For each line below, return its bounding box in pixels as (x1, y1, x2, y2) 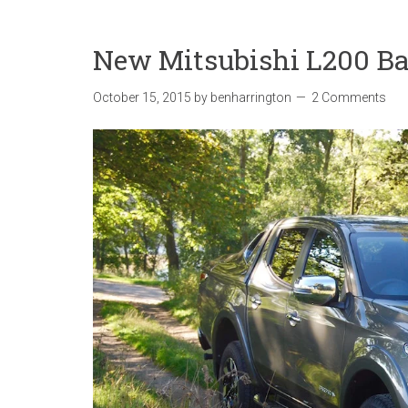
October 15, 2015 (93, 90, 191, 106)
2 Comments (311, 90, 386, 106)
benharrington (210, 90, 291, 106)
